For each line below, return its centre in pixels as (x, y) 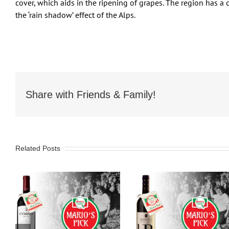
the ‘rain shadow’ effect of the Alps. (75, 15)
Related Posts (38, 148)
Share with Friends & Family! (91, 94)
